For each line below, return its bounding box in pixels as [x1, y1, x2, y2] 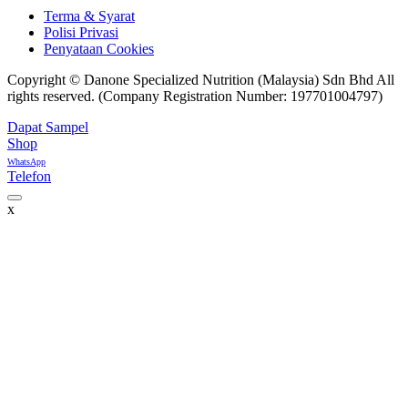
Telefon [7, 168, 51, 184]
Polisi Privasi [44, 24, 118, 40]
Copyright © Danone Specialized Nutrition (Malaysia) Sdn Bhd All [7, 71, 394, 87]
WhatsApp [7, 156, 46, 167]
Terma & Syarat [44, 7, 135, 24]
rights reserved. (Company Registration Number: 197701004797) [7, 87, 382, 104]
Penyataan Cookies [44, 40, 154, 56]
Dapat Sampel [7, 118, 88, 135]
